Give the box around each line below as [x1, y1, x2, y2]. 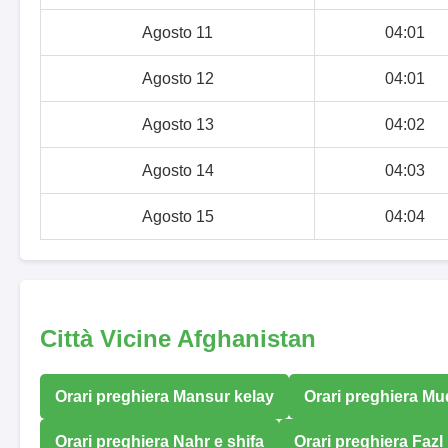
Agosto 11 [142, 24, 213, 42]
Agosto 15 [141, 208, 214, 226]
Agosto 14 [141, 162, 214, 180]
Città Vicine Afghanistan [40, 324, 316, 352]
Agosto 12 [141, 70, 214, 88]
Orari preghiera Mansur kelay [55, 387, 274, 405]
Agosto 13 [141, 116, 214, 134]
